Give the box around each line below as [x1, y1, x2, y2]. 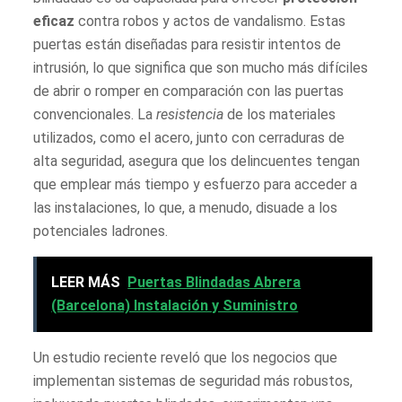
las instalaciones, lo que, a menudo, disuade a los [33, 198, 338, 216]
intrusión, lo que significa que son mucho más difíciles [33, 58, 369, 76]
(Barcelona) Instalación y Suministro [51, 296, 299, 314]
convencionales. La [33, 105, 157, 123]
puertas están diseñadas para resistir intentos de [33, 35, 342, 53]
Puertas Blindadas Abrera [127, 273, 301, 291]
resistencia [156, 105, 224, 123]
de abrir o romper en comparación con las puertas [33, 82, 345, 100]
